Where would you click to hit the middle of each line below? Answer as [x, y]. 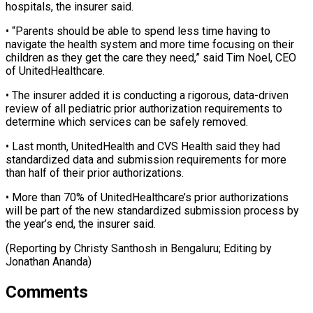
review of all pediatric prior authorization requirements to [144, 108]
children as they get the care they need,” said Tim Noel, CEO [151, 57]
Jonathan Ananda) [49, 261]
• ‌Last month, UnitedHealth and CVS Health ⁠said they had [143, 146]
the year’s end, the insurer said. [81, 224]
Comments [47, 292]
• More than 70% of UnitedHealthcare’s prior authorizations [147, 197]
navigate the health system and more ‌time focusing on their [150, 44]
